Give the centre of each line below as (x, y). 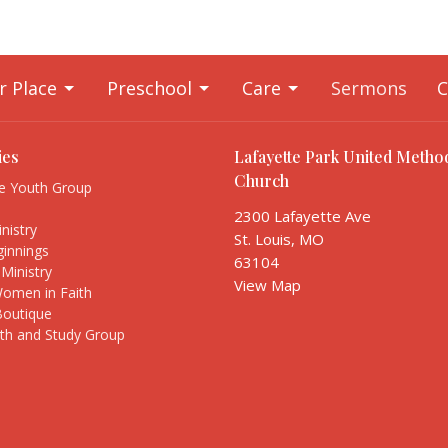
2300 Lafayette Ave (302, 215)
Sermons (369, 88)
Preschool (149, 88)
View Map (267, 284)
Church (261, 181)
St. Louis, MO (279, 238)
